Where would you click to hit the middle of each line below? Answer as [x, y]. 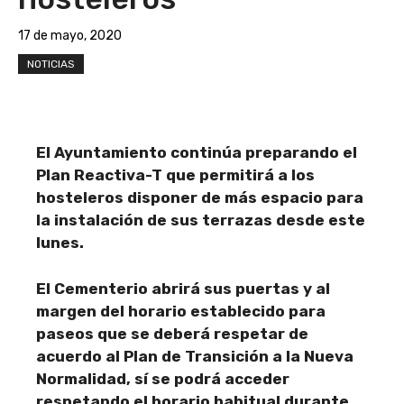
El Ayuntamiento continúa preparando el [197, 152]
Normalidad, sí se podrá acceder [163, 378]
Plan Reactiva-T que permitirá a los [175, 175]
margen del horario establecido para [181, 311]
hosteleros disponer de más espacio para [200, 197]
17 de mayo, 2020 [70, 36]
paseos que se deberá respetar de [172, 333]
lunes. [60, 243]
